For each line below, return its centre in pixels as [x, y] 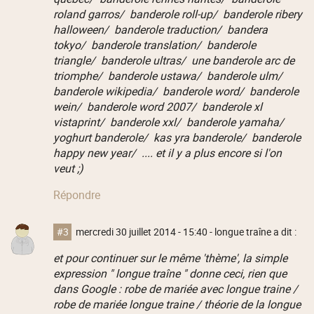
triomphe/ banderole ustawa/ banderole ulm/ [169, 75]
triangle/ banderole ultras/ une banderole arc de [173, 60]
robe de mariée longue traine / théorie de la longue [177, 304]
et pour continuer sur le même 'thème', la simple [170, 258]
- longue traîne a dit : [252, 232]
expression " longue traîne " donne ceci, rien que [170, 273]
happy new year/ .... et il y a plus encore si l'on [167, 152]
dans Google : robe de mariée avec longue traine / [175, 288]
